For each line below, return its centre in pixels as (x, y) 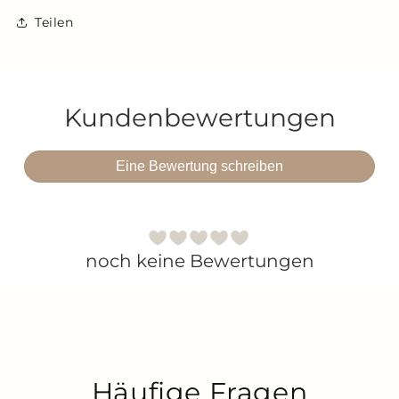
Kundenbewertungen (199, 118)
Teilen (54, 22)
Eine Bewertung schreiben (199, 166)
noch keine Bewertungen (199, 261)
